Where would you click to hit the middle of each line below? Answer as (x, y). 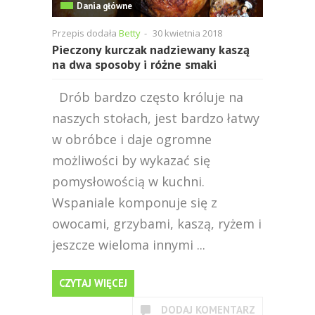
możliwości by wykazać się (131, 160)
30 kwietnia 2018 (187, 33)
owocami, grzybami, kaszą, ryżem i (157, 224)
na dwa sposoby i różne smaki (134, 64)
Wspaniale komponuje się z (135, 202)
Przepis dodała (85, 33)
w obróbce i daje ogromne (132, 139)
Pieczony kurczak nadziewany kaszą (151, 50)
